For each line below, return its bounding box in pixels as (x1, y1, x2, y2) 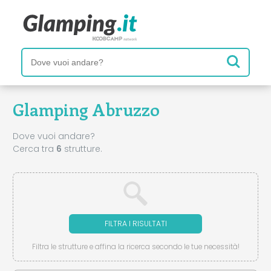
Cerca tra (13, 142, 56, 155)
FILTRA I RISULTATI (104, 218, 167, 229)
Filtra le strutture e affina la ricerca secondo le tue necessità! (31, 241, 240, 252)
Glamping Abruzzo (13, 98, 160, 121)
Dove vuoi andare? (13, 129, 95, 142)
